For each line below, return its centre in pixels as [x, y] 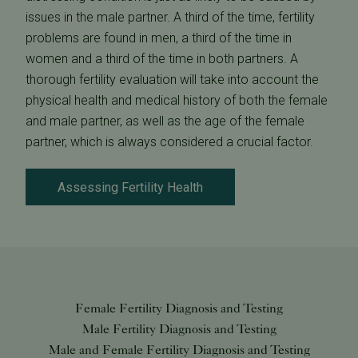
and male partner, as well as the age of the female [165, 121]
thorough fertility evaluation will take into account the [172, 80]
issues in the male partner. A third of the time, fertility [170, 18]
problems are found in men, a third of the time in [159, 38]
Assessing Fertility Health [130, 188]
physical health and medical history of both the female [177, 101]
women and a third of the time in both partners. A [162, 59]
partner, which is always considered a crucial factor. [169, 142]
